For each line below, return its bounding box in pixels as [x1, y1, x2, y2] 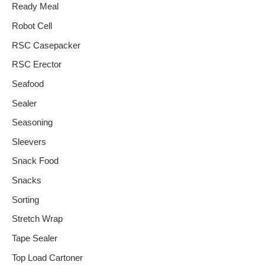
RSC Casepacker [12, 40, 80, 50]
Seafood [12, 79, 44, 89]
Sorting [12, 195, 39, 205]
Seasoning [12, 118, 53, 128]
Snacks [12, 176, 41, 186]
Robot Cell [12, 21, 52, 31]
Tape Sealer [12, 234, 57, 243]
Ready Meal [12, 2, 59, 12]
